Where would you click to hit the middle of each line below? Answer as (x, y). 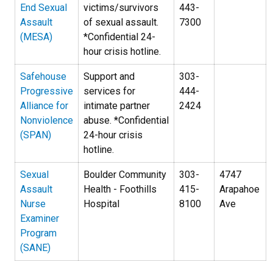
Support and (109, 76)
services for (109, 91)
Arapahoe (239, 189)
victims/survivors (121, 8)
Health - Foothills (120, 189)
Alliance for (44, 106)
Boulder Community (125, 175)
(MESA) (36, 37)
